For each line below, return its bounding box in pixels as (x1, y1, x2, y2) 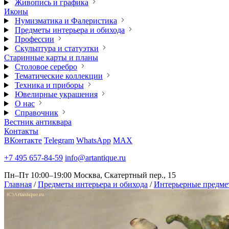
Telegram (44, 136, 74, 145)
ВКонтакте (4, 136, 42, 145)
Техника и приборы (14, 81, 84, 89)
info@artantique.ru (65, 153, 126, 162)
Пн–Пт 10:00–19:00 (4, 171, 72, 179)
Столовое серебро (14, 62, 77, 71)
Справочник (14, 108, 58, 117)
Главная (4, 180, 32, 189)
